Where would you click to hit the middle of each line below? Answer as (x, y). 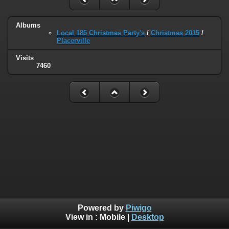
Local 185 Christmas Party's (101, 33)
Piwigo (139, 208)
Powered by (101, 208)
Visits (25, 58)
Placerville (73, 41)
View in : (82, 217)
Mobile (112, 217)
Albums (28, 26)
